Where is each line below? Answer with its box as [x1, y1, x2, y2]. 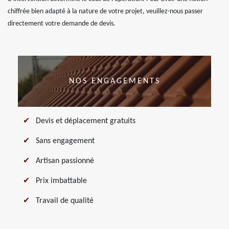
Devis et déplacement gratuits [36, 117, 135, 125]
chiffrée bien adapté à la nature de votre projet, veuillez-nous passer [8, 8, 203, 15]
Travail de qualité [36, 197, 94, 205]
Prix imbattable [36, 177, 87, 185]
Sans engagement [36, 137, 95, 145]
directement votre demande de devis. [8, 20, 116, 28]
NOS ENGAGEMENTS [68, 77, 161, 85]
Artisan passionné [36, 157, 94, 165]
